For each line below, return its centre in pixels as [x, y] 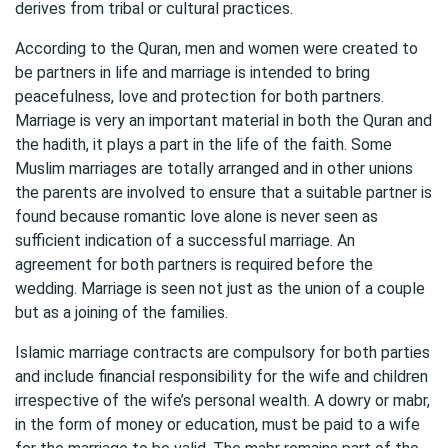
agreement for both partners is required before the [194, 264]
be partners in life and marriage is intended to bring [192, 72]
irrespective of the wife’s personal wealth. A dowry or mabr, [222, 400]
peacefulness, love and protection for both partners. [199, 96]
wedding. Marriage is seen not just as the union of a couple [220, 288]
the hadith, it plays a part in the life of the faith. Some [203, 144]
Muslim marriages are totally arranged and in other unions [214, 168]
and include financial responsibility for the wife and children [221, 376]
